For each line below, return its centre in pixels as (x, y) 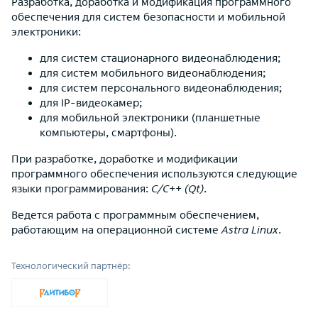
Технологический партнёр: (71, 266)
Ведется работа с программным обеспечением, (135, 215)
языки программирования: (81, 188)
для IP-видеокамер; (91, 103)
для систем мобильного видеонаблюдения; (153, 73)
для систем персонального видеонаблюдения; (161, 88)
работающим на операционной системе (116, 230)
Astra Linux (250, 230)
